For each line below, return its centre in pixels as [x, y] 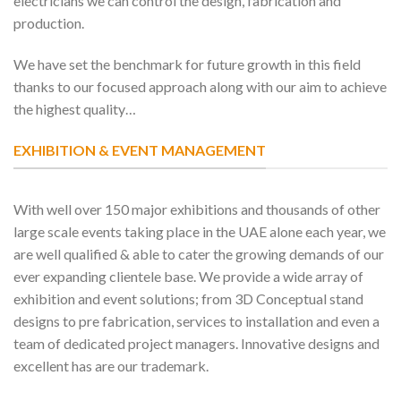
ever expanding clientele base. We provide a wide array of [188, 277]
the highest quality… [75, 108]
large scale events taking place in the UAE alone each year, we [200, 232]
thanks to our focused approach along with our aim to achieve [200, 86]
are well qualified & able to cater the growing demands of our [199, 254]
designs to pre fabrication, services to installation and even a [196, 321]
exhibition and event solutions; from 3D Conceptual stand [188, 299]
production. [49, 22]
